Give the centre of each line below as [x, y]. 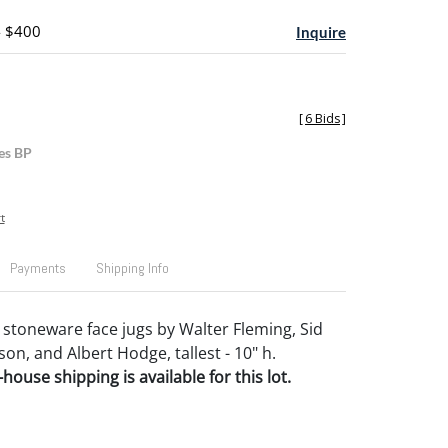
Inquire [321, 32]
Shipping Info [132, 268]
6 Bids [322, 118]
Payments [37, 268]
